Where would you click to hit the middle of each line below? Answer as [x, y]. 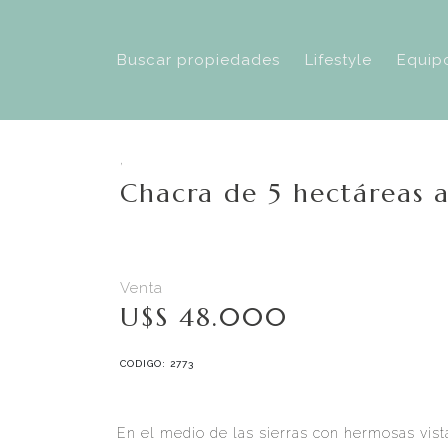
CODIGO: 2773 [157, 363]
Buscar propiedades [198, 60]
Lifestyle [338, 60]
